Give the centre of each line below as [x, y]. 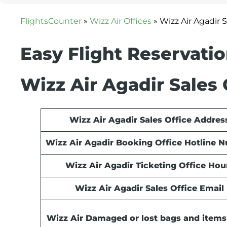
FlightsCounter [51, 21]
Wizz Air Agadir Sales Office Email [149, 188]
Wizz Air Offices [121, 21]
